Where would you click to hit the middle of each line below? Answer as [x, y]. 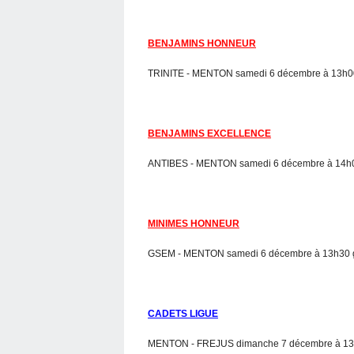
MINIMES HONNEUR [194, 223]
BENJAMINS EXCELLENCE [209, 133]
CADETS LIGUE [183, 313]
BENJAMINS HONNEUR [202, 43]
